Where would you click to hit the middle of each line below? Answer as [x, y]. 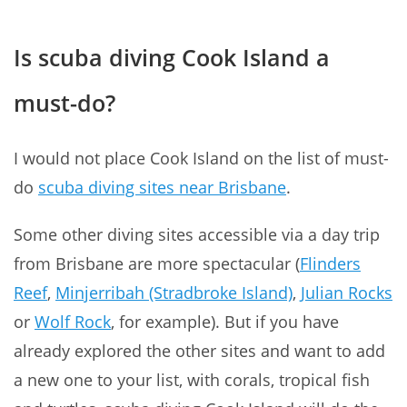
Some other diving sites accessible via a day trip [197, 234]
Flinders [330, 263]
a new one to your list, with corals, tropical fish [192, 379]
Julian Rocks [347, 292]
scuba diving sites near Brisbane [162, 187]
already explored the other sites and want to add [199, 350]
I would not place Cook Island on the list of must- [201, 158]
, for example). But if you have [225, 321]
